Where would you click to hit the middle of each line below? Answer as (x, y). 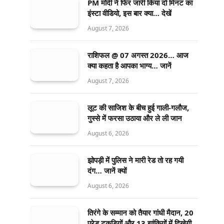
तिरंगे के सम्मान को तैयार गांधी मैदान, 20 (140, 212)
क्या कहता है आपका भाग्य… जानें (129, 65)
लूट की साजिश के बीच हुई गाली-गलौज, (138, 107)
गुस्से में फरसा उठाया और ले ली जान (135, 118)
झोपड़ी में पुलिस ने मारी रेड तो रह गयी (135, 160)
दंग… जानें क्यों (107, 170)
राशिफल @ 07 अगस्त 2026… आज (138, 55)
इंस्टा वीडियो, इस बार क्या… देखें (129, 13)
